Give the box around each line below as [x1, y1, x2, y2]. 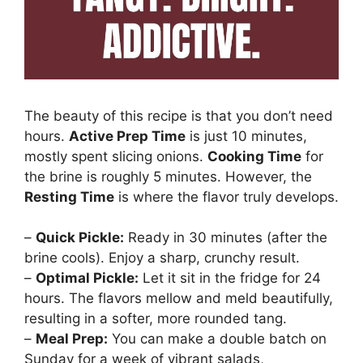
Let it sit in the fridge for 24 [139, 270, 321, 287]
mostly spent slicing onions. [24, 147, 207, 164]
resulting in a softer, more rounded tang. [24, 310, 287, 327]
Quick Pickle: [36, 229, 124, 246]
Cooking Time [207, 147, 301, 164]
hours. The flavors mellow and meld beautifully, [24, 290, 333, 307]
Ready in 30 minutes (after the [124, 229, 327, 246]
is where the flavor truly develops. [114, 188, 339, 205]
